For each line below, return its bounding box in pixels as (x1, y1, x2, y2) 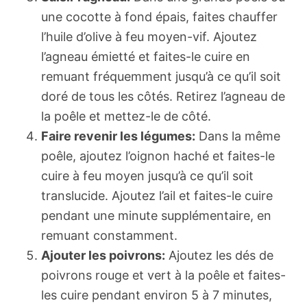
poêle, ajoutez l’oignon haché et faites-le (41, 149, 275, 164)
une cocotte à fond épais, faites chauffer (41, 10, 278, 25)
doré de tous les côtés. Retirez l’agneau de (41, 89, 285, 104)
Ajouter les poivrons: (41, 248, 165, 263)
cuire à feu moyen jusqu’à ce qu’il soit (41, 169, 254, 184)
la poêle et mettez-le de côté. (41, 109, 211, 124)
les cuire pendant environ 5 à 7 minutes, (41, 288, 272, 303)
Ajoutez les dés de (165, 248, 273, 263)
